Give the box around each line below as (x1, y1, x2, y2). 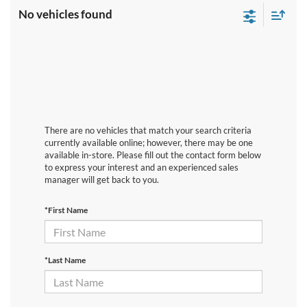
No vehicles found (19, 7, 112, 22)
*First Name (45, 205, 88, 216)
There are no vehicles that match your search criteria (45, 125, 251, 136)
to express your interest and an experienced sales (45, 162, 238, 173)
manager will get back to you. (45, 174, 159, 186)
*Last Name (45, 255, 86, 266)
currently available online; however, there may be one (45, 137, 253, 149)
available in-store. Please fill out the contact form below (45, 149, 261, 161)
